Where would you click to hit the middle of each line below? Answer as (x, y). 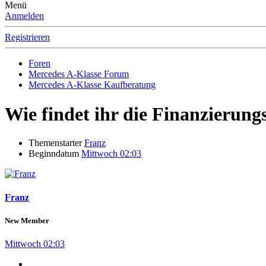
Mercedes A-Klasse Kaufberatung (92, 85)
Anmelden (24, 16)
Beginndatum (54, 154)
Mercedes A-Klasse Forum (79, 74)
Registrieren (27, 37)
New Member (27, 220)
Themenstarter (55, 143)
